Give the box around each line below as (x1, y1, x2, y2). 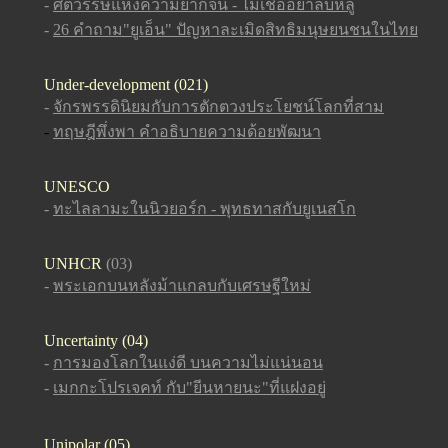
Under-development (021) (44, 76, 208, 93)
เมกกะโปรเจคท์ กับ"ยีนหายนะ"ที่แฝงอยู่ (53, 379, 326, 396)
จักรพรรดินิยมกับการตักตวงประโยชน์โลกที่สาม (53, 98, 384, 115)
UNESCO (44, 178, 110, 195)
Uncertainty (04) (44, 332, 148, 349)
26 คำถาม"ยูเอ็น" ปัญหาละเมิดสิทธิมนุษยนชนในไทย (53, 21, 418, 38)
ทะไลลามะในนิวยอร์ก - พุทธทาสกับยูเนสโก (53, 200, 356, 217)
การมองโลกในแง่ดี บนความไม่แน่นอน (53, 354, 323, 371)
